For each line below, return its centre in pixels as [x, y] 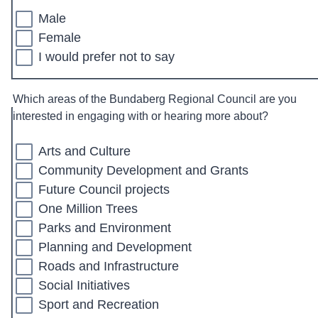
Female [60, 38]
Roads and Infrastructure [109, 266]
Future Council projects [104, 190]
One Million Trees [88, 209]
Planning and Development [115, 247]
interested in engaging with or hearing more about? [141, 116]
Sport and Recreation [99, 305]
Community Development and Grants [143, 170]
